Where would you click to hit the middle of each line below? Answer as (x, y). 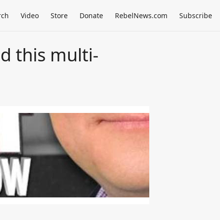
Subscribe (196, 15)
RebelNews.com (141, 15)
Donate (91, 15)
